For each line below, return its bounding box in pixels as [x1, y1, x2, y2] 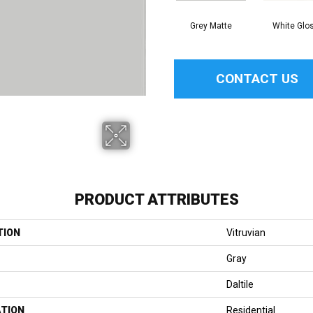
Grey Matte [189, 20, 232, 31]
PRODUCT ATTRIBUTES [74, 190, 239, 208]
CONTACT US [216, 70, 299, 87]
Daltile [226, 278, 254, 290]
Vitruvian [226, 226, 265, 238]
